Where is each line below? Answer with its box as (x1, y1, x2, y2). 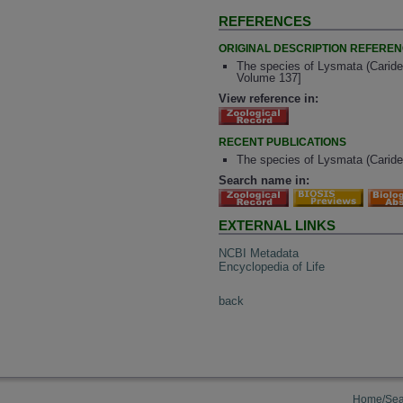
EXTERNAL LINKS (219, 218, 336, 234)
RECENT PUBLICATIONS (219, 135, 347, 148)
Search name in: (219, 174, 310, 188)
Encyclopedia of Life (219, 259, 326, 273)
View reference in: (219, 91, 319, 105)
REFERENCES (219, 13, 312, 30)
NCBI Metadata (219, 246, 300, 260)
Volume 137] (236, 71, 301, 85)
